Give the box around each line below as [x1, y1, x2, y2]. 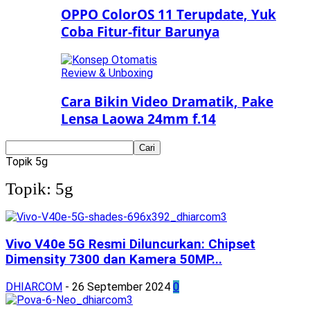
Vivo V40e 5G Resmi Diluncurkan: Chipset [6, 236, 255, 252]
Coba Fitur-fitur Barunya [61, 23, 219, 41]
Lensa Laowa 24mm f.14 [61, 109, 216, 127]
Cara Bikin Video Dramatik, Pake [61, 92, 273, 110]
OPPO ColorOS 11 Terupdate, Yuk [61, 6, 276, 24]
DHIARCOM [6, 280, 62, 293]
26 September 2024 [72, 280, 170, 293]
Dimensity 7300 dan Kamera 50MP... [6, 251, 222, 267]
